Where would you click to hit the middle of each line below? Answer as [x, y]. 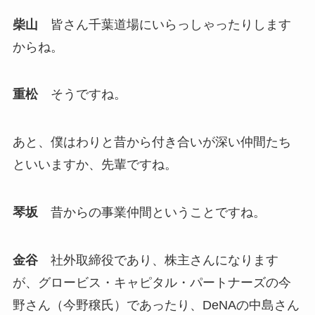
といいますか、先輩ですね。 [95, 165]
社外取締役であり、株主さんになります [158, 260]
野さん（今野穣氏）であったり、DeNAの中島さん [156, 305]
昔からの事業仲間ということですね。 [152, 213]
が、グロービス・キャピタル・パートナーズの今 [152, 282]
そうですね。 [82, 95]
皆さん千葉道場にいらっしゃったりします [164, 24]
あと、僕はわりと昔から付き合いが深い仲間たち [152, 142]
